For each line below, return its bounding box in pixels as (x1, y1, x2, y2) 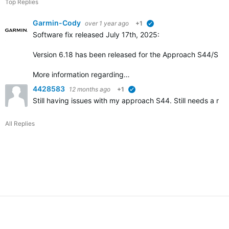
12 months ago (69, 85, 110, 93)
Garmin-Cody (33, 18, 82, 27)
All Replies (5, 120, 35, 127)
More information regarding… (33, 70, 130, 79)
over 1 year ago (85, 19, 129, 27)
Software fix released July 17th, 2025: (33, 30, 162, 39)
